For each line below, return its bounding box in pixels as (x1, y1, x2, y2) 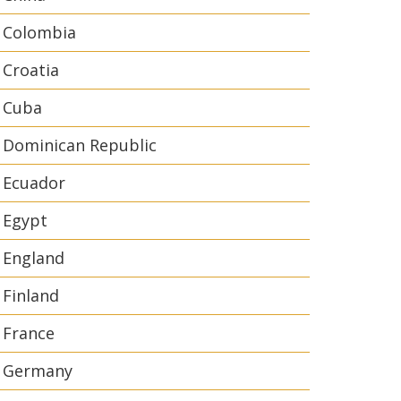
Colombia (3, 21, 76, 43)
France (3, 322, 55, 344)
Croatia (3, 59, 59, 81)
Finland (3, 285, 59, 306)
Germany (3, 360, 73, 381)
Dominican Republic (3, 134, 157, 156)
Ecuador (3, 172, 65, 193)
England (3, 247, 64, 269)
